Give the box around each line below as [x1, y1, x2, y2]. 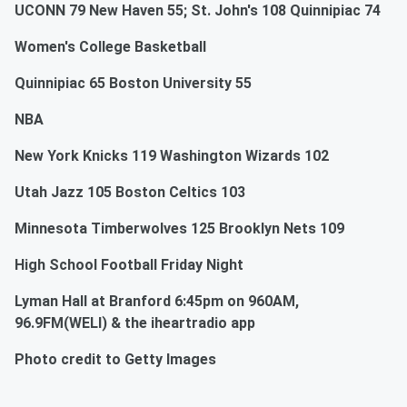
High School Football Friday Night [15, 256, 243, 274]
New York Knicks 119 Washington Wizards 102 [15, 147, 329, 165]
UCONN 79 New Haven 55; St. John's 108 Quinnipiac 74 [15, 2, 381, 20]
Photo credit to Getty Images [15, 351, 216, 369]
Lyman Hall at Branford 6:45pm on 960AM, [15, 293, 299, 311]
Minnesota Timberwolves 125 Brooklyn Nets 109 [15, 220, 344, 238]
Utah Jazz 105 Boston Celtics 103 [15, 184, 245, 202]
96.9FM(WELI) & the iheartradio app [15, 314, 255, 333]
